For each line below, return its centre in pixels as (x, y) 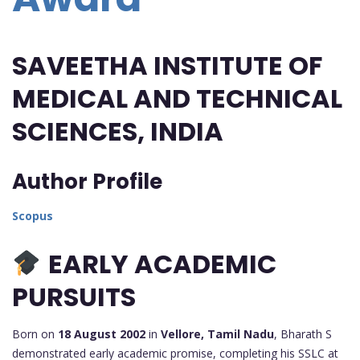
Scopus (33, 216)
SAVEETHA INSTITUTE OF (167, 66)
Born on (35, 333)
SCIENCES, (81, 132)
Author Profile (87, 182)
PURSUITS (74, 297)
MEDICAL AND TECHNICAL (177, 99)
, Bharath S (303, 333)
